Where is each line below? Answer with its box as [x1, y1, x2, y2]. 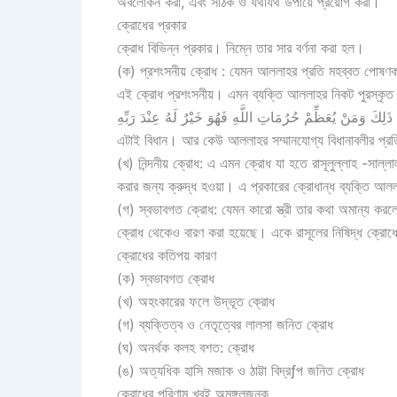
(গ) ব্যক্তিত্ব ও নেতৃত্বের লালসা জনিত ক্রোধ [117, 315, 333, 333]
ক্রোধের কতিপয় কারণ [117, 245, 216, 264]
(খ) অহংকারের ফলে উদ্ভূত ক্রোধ [117, 292, 275, 310]
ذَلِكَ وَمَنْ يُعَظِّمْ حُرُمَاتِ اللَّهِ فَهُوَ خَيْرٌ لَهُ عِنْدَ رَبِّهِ [117, 107, 393, 126]
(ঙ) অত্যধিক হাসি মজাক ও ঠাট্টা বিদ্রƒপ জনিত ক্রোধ [117, 361, 364, 379]
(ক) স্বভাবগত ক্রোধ [117, 269, 214, 287]
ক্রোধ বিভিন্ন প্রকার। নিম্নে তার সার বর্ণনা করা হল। [117, 38, 364, 57]
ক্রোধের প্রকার [117, 15, 186, 34]
